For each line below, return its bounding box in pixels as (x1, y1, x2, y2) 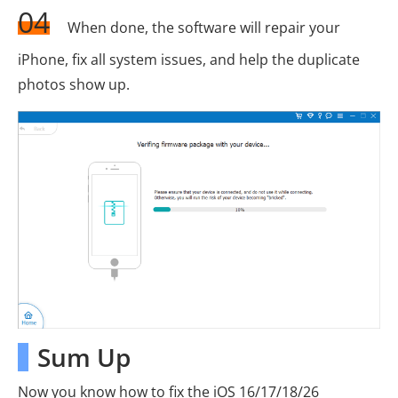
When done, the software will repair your (68, 18, 340, 38)
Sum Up (37, 339, 131, 374)
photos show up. (18, 75, 130, 95)
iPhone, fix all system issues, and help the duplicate (18, 50, 360, 70)
